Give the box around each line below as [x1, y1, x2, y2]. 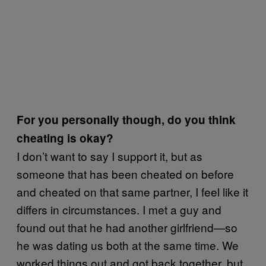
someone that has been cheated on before [17, 165, 234, 182]
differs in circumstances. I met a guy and [17, 201, 221, 217]
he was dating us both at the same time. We [17, 236, 239, 253]
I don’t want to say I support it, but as [17, 147, 202, 164]
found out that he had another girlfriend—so [17, 218, 237, 235]
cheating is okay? [17, 129, 113, 146]
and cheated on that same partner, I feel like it [17, 183, 248, 199]
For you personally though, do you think [17, 111, 236, 128]
